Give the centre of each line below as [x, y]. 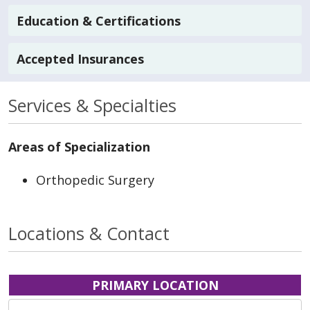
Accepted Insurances [80, 58]
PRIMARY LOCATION [155, 285]
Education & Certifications [99, 20]
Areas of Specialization [79, 146]
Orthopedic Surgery [95, 180]
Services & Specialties [92, 105]
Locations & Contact [89, 233]
